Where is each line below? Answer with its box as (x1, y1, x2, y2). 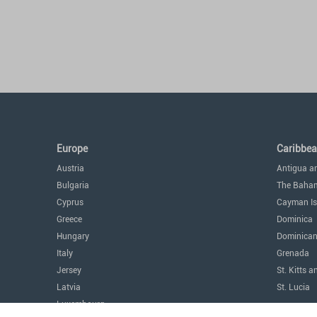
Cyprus (57, 197, 83, 207)
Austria (57, 163, 84, 173)
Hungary (57, 231, 89, 241)
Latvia (57, 282, 81, 292)
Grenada (277, 248, 309, 258)
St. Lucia (277, 282, 310, 292)
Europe (57, 143, 88, 154)
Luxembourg (57, 299, 105, 309)
